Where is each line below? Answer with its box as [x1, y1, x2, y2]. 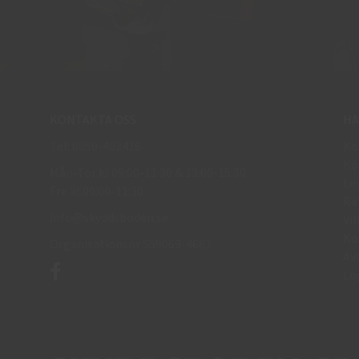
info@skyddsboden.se [50, 208, 168, 225]
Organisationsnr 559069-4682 [50, 235, 212, 252]
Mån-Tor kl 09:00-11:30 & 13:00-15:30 [50, 163, 246, 180]
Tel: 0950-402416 [50, 137, 141, 154]
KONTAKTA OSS [50, 111, 136, 127]
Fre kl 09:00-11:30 [50, 182, 143, 199]
